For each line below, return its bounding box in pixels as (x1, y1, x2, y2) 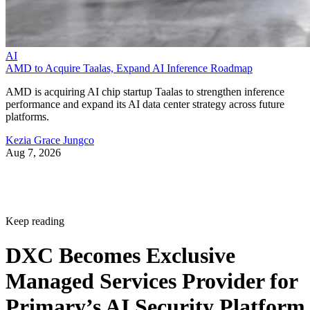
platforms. (6, 111, 49, 123)
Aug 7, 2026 (6, 147, 61, 159)
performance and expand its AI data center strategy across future (6, 98, 284, 111)
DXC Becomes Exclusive (6, 242, 235, 268)
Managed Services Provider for (6, 268, 298, 293)
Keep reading (6, 215, 64, 228)
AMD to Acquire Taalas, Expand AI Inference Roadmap (6, 62, 253, 75)
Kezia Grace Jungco (6, 134, 94, 147)
